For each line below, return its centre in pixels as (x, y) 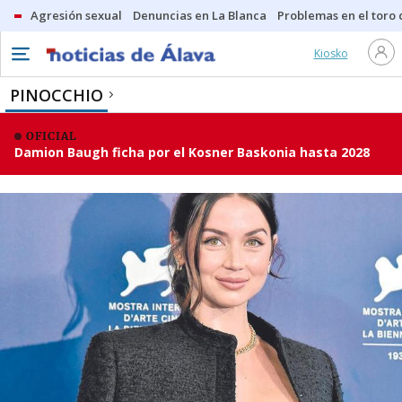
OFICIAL (52, 136)
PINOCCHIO (57, 95)
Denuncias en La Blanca (200, 15)
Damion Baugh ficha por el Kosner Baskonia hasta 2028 (192, 152)
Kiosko (331, 53)
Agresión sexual (76, 15)
